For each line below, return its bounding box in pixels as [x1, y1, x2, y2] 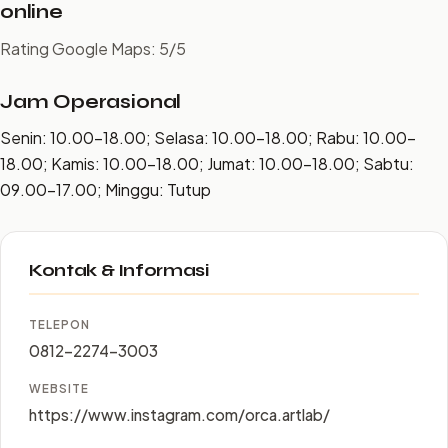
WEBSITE [29, 381, 89, 396]
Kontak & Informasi [29, 260, 209, 281]
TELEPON [29, 317, 90, 332]
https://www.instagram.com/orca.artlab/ [29, 405, 330, 424]
